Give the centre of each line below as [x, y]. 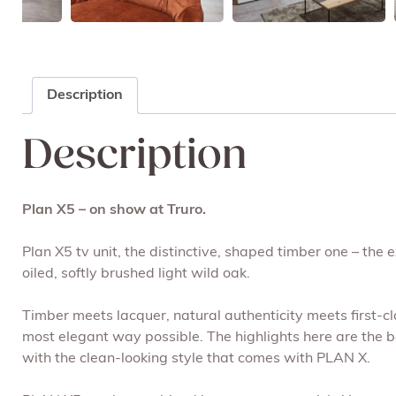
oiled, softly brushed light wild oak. [136, 274]
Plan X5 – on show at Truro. [114, 211]
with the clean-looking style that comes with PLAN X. [196, 359]
